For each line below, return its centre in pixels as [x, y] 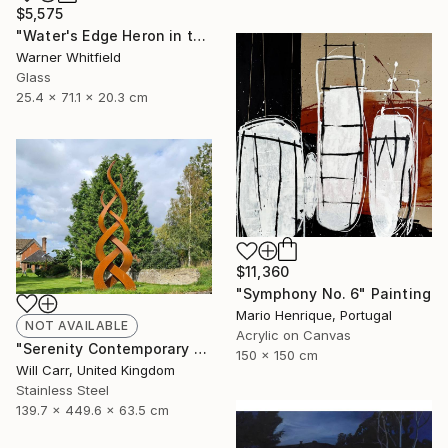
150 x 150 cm [277, 355]
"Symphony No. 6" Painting [333, 294]
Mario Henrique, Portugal [314, 315]
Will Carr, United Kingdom [95, 370]
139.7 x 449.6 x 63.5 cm [92, 410]
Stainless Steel [62, 390]
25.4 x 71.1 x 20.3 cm [82, 97]
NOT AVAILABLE [77, 326]
